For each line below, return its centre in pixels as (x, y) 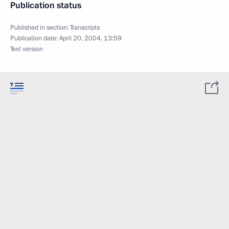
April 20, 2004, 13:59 (90, 38)
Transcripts (85, 28)
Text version (27, 49)
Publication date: (35, 38)
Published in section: (40, 28)
